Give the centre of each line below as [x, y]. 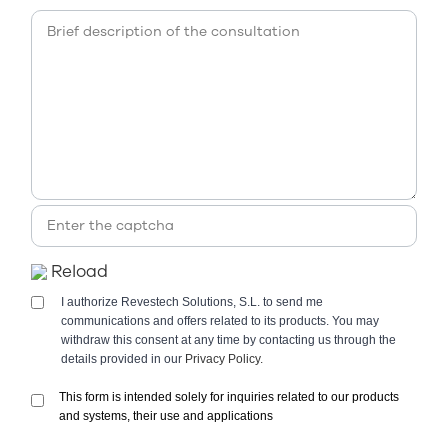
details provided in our [123, 358]
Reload [79, 271]
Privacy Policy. [224, 358]
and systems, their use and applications [166, 415]
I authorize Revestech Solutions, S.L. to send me [192, 301]
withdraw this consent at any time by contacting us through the [228, 339]
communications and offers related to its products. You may [220, 320]
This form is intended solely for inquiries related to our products [229, 396]
